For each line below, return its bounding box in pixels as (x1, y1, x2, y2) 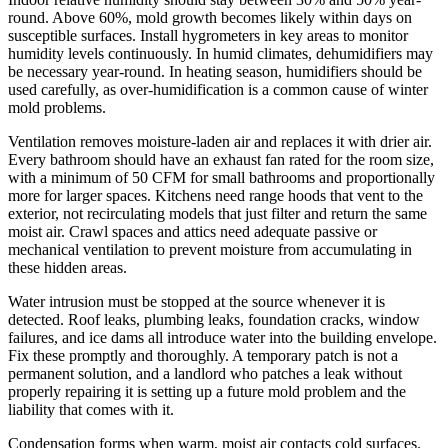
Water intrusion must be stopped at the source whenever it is (8, 293, 385, 311)
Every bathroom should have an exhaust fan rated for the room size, (8, 151, 434, 169)
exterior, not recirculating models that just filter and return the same (8, 205, 427, 223)
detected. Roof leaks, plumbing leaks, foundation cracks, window (8, 311, 420, 329)
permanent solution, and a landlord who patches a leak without (8, 365, 402, 383)
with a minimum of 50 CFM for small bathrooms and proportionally (8, 169, 435, 187)
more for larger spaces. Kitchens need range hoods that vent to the (8, 187, 423, 205)
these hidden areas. (8, 259, 127, 277)
